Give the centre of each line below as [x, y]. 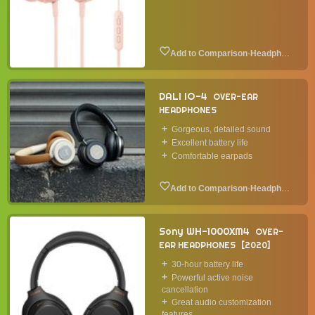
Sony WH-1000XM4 [204, 231]
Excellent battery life [210, 143]
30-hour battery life [207, 264]
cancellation [185, 290]
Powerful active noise [212, 278]
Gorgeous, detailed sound [221, 129]
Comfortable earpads [212, 156]
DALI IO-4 [183, 96]
